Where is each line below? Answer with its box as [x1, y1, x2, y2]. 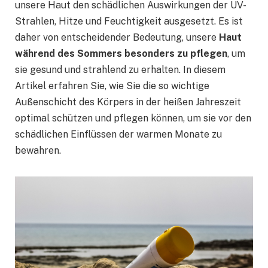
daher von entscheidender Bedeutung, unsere [15, 32, 219, 44]
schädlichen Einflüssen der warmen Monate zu [15, 129, 222, 141]
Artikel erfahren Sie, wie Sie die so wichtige [15, 80, 209, 92]
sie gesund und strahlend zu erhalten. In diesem [15, 64, 226, 76]
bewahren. [15, 145, 63, 157]
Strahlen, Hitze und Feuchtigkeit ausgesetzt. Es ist [15, 16, 243, 28]
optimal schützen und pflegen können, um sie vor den [15, 112, 251, 124]
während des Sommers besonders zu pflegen [15, 48, 227, 60]
